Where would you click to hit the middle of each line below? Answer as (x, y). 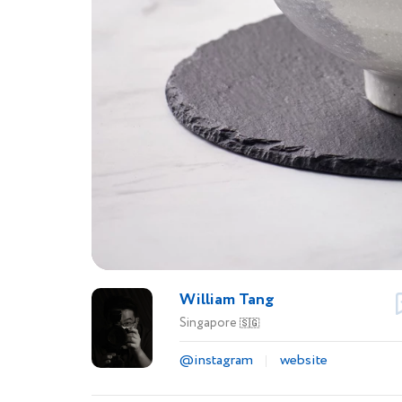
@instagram (216, 360)
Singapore (209, 323)
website (303, 360)
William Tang (227, 300)
